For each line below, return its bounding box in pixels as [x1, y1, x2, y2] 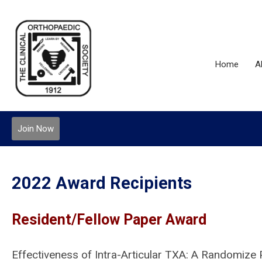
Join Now [18, 123, 54, 134]
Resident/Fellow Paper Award [12, 211, 206, 228]
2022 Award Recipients [12, 173, 192, 193]
